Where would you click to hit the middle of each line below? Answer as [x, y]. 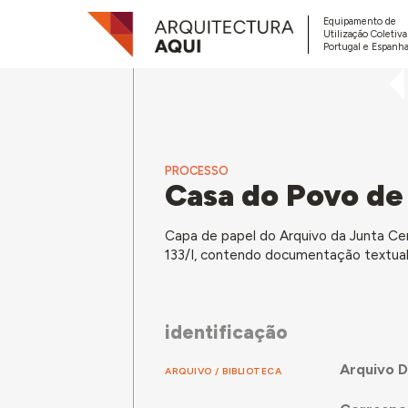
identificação [227, 332]
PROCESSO [197, 171]
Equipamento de [359, 21]
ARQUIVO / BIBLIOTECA [224, 371]
